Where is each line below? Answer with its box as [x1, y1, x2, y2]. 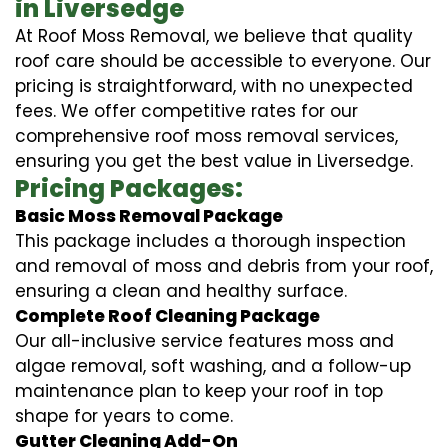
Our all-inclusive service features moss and [15, 328, 394, 353]
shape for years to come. [15, 403, 233, 428]
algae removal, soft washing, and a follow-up [15, 353, 411, 378]
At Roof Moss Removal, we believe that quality [15, 23, 413, 48]
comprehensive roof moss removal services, [15, 123, 398, 148]
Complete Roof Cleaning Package [15, 303, 320, 328]
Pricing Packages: [15, 171, 243, 205]
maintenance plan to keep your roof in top [15, 378, 383, 403]
